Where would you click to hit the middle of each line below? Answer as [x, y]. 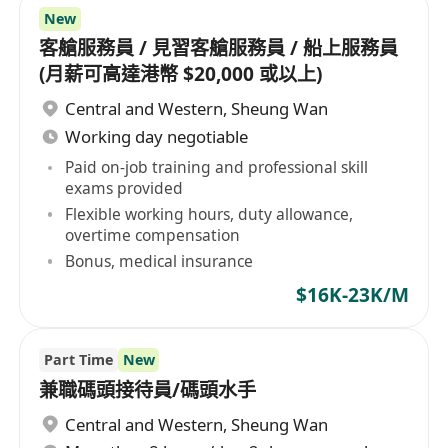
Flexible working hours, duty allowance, [209, 214]
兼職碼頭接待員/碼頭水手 [148, 390]
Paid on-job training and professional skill [217, 167]
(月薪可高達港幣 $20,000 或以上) [181, 74]
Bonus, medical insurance [159, 260]
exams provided [124, 188]
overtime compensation [153, 235]
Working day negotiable [157, 136]
